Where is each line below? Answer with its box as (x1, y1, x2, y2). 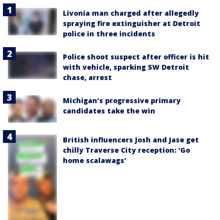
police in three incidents (63, 29, 155, 39)
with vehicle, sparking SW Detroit (63, 62, 189, 72)
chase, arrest (63, 73, 112, 82)
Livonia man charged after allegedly (63, 8, 199, 18)
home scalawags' (63, 156, 126, 165)
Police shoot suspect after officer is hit (63, 52, 209, 62)
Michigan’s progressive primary (63, 96, 181, 106)
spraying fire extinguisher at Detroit (63, 19, 200, 28)
